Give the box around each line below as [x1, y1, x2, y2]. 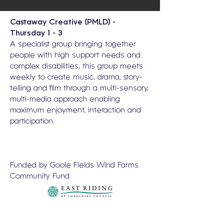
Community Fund [10, 173, 69, 180]
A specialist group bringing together [10, 41, 136, 48]
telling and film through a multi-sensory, [10, 85, 148, 92]
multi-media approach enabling [10, 96, 120, 103]
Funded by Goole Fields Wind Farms [10, 162, 138, 169]
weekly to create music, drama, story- [10, 74, 142, 81]
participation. [10, 118, 54, 125]
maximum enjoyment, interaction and [10, 107, 141, 114]
